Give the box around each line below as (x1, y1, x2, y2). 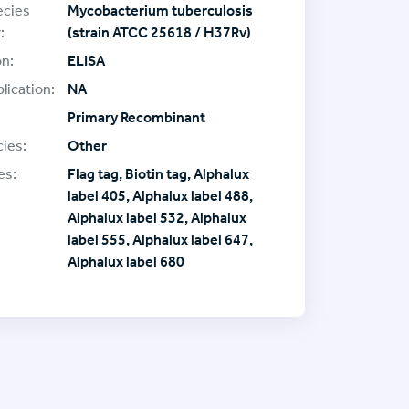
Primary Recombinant (68, 108, 205, 126)
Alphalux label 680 (68, 252, 184, 270)
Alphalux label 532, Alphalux (68, 208, 246, 226)
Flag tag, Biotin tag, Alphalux (68, 164, 249, 183)
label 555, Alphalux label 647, (68, 230, 253, 248)
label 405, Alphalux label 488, (68, 186, 253, 204)
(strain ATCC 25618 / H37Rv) (68, 23, 251, 41)
